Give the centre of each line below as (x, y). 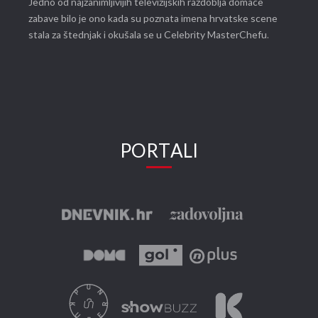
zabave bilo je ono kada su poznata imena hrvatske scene (153, 19)
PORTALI (159, 152)
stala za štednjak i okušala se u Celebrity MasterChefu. (149, 35)
